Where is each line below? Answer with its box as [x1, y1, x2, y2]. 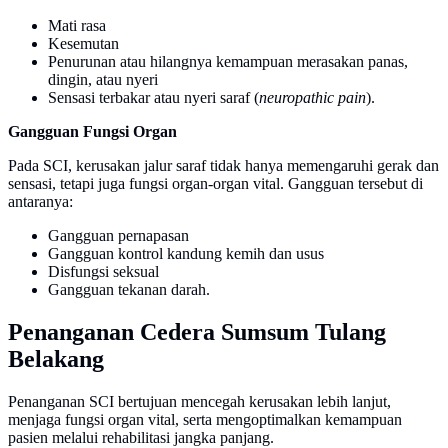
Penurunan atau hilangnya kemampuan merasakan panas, [48, 53, 408, 71]
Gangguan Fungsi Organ [8, 123, 177, 141]
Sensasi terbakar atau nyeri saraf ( [48, 89, 259, 107]
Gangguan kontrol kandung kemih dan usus [48, 245, 324, 263]
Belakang [8, 346, 104, 372]
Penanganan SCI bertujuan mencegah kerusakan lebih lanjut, [8, 392, 391, 410]
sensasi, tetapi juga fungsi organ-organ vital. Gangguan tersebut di [8, 175, 423, 193]
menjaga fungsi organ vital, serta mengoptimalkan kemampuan [8, 410, 402, 428]
